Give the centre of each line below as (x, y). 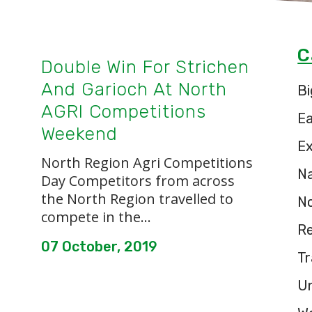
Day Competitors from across (138, 181)
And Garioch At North (134, 89)
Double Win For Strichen (145, 67)
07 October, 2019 (99, 247)
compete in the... (96, 217)
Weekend (79, 134)
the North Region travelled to (137, 199)
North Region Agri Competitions (147, 163)
